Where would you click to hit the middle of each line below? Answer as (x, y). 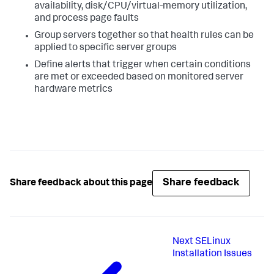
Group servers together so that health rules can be (144, 36)
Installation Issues (213, 254)
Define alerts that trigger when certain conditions (143, 65)
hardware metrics (73, 90)
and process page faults (87, 19)
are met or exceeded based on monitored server (139, 78)
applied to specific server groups (106, 48)
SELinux (213, 242)
